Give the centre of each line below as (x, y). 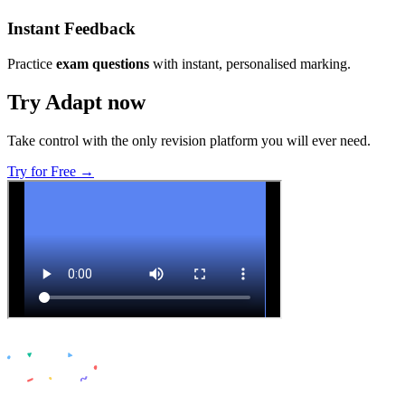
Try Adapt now (76, 102)
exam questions (103, 63)
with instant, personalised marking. (250, 63)
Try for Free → (51, 171)
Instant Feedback (71, 29)
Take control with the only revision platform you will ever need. (189, 140)
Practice (32, 63)
